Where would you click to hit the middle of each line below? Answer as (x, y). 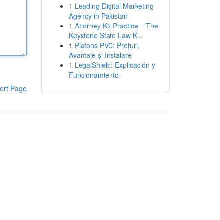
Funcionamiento (94, 75)
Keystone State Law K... (106, 35)
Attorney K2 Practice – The (116, 26)
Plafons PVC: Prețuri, (107, 45)
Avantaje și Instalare (100, 55)
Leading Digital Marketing (114, 6)
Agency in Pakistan (98, 16)
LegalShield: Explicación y (115, 65)
